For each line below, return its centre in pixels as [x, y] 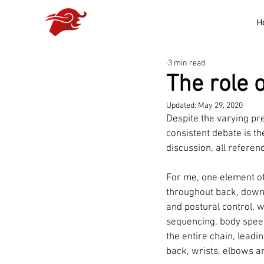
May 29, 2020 [220, 106]
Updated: [182, 106]
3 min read [187, 63]
